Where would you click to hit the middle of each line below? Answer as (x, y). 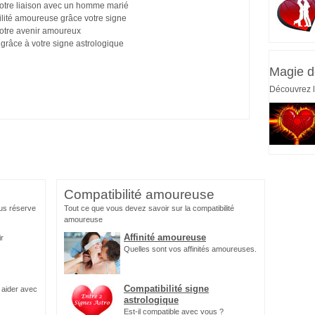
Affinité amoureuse (165, 237)
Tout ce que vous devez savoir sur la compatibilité (149, 208)
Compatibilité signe (166, 289)
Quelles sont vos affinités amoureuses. (190, 249)
